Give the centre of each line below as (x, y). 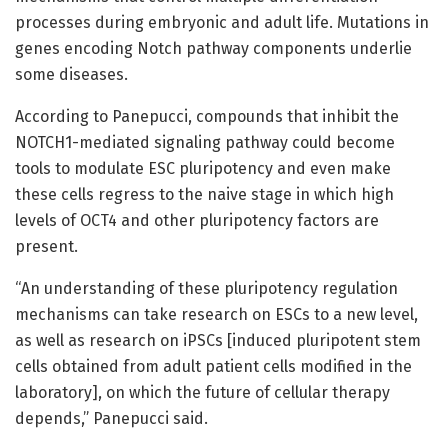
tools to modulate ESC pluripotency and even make (203, 168)
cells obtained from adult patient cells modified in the (213, 366)
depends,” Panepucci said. (111, 418)
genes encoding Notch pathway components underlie (213, 48)
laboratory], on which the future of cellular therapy (202, 392)
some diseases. (71, 74)
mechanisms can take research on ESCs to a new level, (216, 314)
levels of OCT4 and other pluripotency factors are (197, 220)
